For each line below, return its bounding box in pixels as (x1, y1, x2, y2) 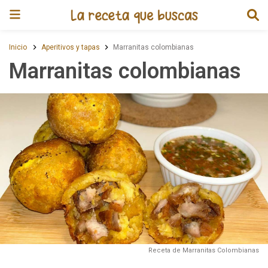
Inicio (9, 43, 27, 51)
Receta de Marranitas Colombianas (148, 246, 259, 254)
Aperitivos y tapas (41, 43, 100, 51)
